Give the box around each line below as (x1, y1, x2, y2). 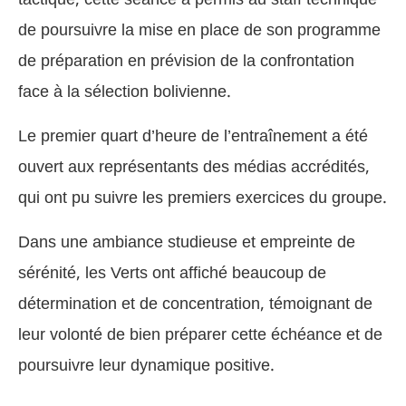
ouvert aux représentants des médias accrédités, (18, 150, 370, 184)
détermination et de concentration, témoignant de (18, 286, 372, 321)
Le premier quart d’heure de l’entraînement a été (18, 119, 368, 153)
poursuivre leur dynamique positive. (18, 348, 275, 382)
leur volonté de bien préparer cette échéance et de (18, 317, 382, 352)
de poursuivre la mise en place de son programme (18, 13, 381, 47)
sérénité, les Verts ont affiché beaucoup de (18, 256, 326, 290)
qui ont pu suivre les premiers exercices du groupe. (18, 180, 387, 215)
